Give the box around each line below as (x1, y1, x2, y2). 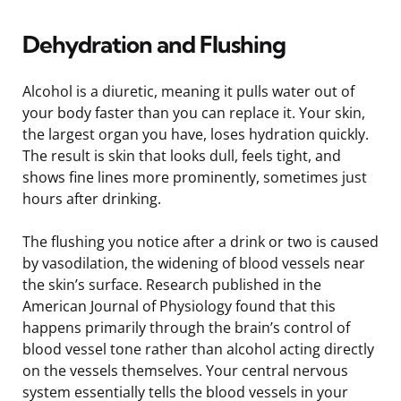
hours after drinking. (22, 188, 161, 209)
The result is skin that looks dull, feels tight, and (22, 145, 341, 166)
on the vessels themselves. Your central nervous (22, 360, 348, 380)
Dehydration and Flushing (22, 29, 286, 59)
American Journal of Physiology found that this (22, 295, 336, 316)
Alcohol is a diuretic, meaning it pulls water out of (22, 81, 354, 101)
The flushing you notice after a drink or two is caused (22, 231, 379, 252)
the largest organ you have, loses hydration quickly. (22, 124, 369, 144)
